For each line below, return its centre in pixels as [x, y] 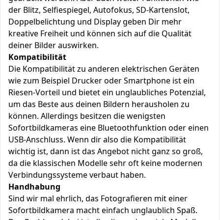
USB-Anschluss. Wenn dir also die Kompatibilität [97, 139]
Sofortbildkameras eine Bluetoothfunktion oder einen [109, 128]
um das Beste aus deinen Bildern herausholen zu [99, 104]
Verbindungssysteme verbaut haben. [77, 175]
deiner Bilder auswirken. [54, 45]
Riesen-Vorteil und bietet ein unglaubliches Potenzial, [107, 92]
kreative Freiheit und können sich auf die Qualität [100, 33]
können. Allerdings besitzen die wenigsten [87, 116]
